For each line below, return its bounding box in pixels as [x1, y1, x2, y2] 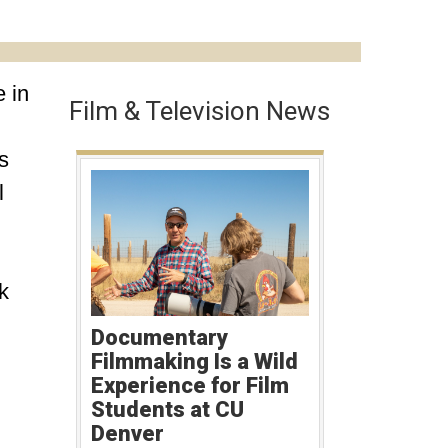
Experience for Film [90, 372, 289, 398]
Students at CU [90, 396, 244, 422]
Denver [90, 420, 164, 446]
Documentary [90, 324, 228, 350]
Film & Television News [68, 96, 330, 126]
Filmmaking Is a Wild [90, 348, 298, 374]
